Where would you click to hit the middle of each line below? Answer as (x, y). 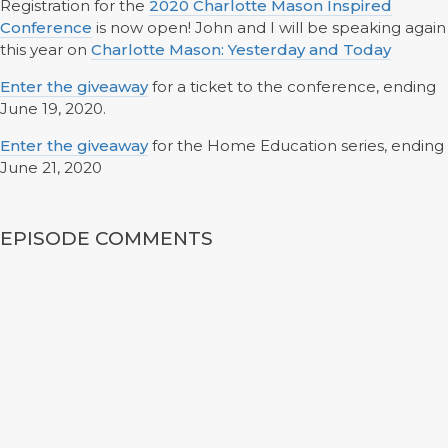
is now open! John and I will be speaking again (269, 27)
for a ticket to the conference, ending (292, 86)
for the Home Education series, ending (296, 145)
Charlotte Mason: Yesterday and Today (241, 49)
